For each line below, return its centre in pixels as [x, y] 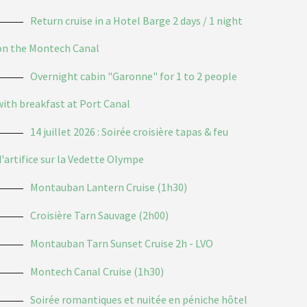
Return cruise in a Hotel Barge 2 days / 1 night [137, 20]
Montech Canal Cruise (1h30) [97, 271]
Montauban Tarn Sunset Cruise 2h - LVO [122, 243]
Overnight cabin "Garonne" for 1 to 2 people [134, 76]
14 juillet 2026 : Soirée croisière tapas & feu [130, 131]
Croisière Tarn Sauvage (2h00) [100, 215]
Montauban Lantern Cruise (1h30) [109, 187]
